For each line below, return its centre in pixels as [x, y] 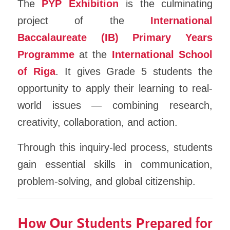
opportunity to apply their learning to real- [115, 88]
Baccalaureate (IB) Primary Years [115, 37]
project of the [84, 20]
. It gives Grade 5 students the [134, 71]
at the [93, 54]
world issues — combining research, [115, 105]
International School [162, 54]
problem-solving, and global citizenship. [106, 181]
